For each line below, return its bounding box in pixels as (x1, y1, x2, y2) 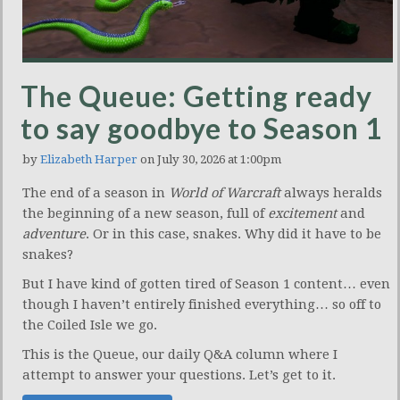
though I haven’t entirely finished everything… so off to (22, 296, 381, 312)
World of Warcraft (169, 184, 280, 201)
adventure (22, 225, 86, 242)
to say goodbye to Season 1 (21, 110, 383, 146)
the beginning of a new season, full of (22, 204, 268, 221)
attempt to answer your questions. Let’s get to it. (22, 366, 336, 383)
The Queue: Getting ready (21, 78, 372, 113)
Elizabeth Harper (40, 152, 137, 166)
